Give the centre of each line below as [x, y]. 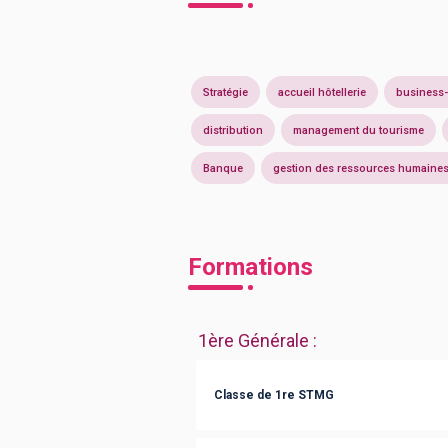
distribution [233, 130]
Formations [250, 267]
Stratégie [225, 92]
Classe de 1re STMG [274, 394]
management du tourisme [358, 130]
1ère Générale [253, 340]
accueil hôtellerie [322, 92]
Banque [223, 168]
